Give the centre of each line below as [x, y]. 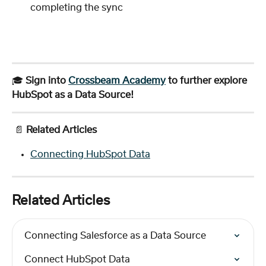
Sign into [47, 81]
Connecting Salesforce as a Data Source [115, 236]
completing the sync [77, 7]
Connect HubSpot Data [77, 260]
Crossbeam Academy [117, 81]
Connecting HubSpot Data [90, 154]
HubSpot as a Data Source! [73, 95]
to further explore [208, 81]
